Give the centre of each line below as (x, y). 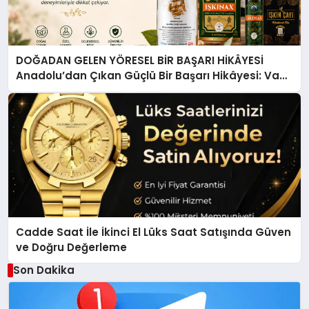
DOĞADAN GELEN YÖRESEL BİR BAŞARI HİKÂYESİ (140, 61)
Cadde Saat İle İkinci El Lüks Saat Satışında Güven (154, 232)
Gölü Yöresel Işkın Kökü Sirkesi (98, 91)
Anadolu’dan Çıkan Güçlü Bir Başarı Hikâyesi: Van (140, 76)
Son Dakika (43, 270)
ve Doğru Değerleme (72, 247)
